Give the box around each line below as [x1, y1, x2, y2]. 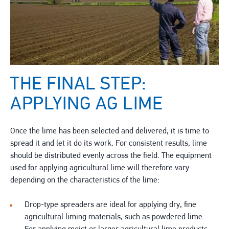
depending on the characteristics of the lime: [10, 176, 159, 185]
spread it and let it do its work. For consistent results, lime [10, 140, 207, 148]
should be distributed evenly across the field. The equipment [10, 152, 212, 161]
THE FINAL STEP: [10, 76, 147, 95]
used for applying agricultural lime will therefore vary [10, 164, 189, 173]
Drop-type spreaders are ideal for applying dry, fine [25, 201, 196, 210]
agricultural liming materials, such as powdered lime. [25, 213, 204, 222]
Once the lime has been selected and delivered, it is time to [10, 127, 209, 136]
